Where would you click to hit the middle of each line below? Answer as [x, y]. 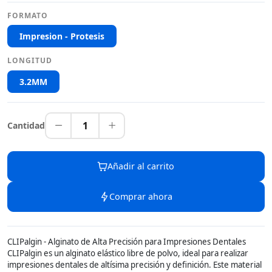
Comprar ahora [141, 197]
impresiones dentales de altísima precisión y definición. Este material [134, 264]
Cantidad [26, 126]
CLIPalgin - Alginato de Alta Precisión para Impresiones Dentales [127, 241]
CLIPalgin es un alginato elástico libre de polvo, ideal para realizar [128, 253]
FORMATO [28, 15]
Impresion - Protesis [62, 36]
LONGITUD [30, 61]
